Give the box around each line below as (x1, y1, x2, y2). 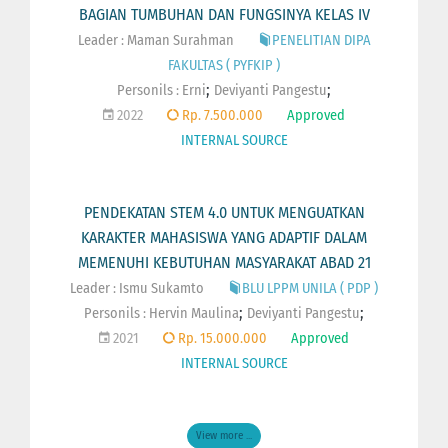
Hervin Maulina (149, 304, 239, 322)
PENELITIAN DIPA (271, 31, 371, 49)
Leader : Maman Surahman (77, 31, 234, 49)
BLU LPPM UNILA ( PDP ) (242, 279, 378, 297)
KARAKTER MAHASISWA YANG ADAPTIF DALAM (81, 227, 367, 247)
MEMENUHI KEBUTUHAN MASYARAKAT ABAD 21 (77, 252, 371, 272)
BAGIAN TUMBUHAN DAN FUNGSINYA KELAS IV (78, 4, 370, 24)
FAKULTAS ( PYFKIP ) (168, 56, 280, 74)
